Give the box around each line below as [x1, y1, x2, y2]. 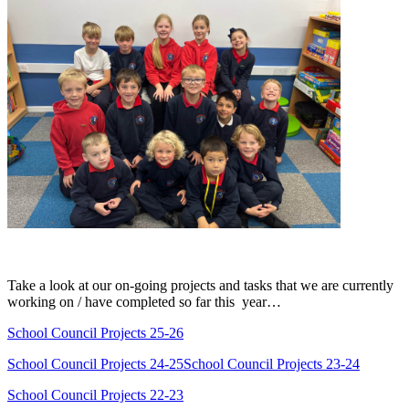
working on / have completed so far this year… [7, 293, 281, 309]
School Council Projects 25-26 [7, 324, 184, 341]
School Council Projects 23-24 [184, 355, 360, 372]
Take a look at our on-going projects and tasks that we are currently [7, 277, 393, 293]
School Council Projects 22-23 [7, 386, 184, 403]
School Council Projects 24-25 [7, 355, 184, 372]
